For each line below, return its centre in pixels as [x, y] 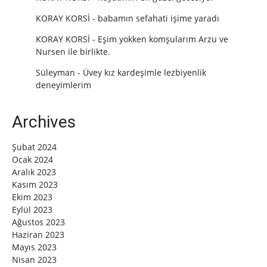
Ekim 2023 [32, 197]
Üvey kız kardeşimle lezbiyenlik [145, 73]
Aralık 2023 [34, 172]
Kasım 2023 [35, 185]
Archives [44, 122]
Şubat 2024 [34, 147]
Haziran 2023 [38, 235]
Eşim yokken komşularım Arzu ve [163, 39]
